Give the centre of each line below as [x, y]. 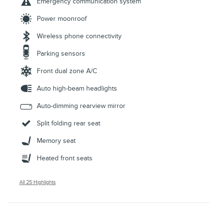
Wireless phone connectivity [79, 36]
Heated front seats [65, 158]
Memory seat [56, 141]
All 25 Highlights [38, 183]
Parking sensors [61, 54]
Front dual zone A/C [67, 71]
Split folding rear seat [69, 124]
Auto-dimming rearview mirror [81, 106]
